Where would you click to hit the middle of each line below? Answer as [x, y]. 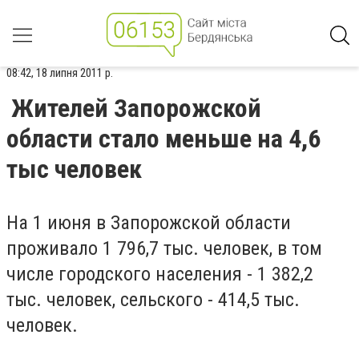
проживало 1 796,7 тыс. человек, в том [164, 248]
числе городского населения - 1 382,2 [160, 274]
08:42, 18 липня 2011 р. [60, 73]
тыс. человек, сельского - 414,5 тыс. [153, 300]
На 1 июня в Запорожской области [149, 223]
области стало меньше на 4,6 [163, 139]
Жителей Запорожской [136, 108]
